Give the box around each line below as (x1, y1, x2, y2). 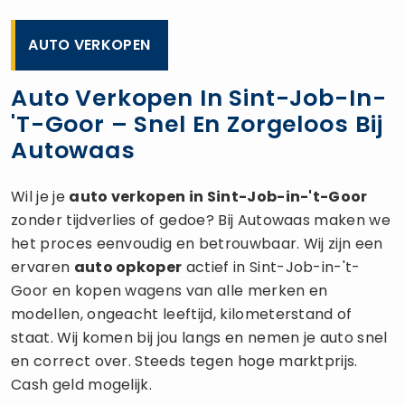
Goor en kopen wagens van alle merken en (11, 279, 328, 301)
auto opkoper (73, 256, 183, 278)
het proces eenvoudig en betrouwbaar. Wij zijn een (11, 232, 383, 254)
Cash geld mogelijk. (11, 373, 153, 395)
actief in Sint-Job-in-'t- (182, 256, 361, 278)
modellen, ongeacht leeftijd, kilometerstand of (11, 303, 353, 325)
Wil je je (11, 185, 70, 207)
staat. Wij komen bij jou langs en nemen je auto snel (11, 326, 388, 348)
